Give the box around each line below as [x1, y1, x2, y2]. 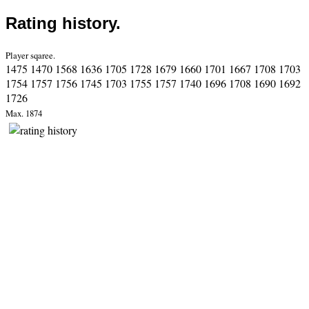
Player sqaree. [6, 48, 55, 61]
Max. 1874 [6, 106, 42, 119]
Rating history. [6, 13, 121, 32]
